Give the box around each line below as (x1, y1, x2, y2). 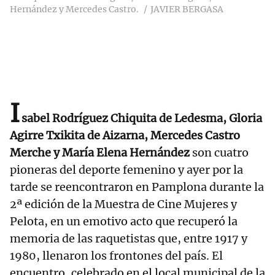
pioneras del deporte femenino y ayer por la (10, 163, 243, 177)
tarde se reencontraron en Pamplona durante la (10, 180, 264, 195)
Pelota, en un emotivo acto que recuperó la (10, 214, 238, 229)
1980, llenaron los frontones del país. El (10, 249, 223, 263)
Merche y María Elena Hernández (10, 145, 190, 160)
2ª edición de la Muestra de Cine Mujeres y (10, 197, 237, 212)
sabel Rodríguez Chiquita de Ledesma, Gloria (21, 111, 262, 126)
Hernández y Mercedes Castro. (10, 4, 139, 15)
